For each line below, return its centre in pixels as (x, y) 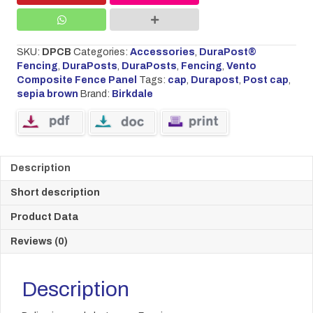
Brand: (96, 94)
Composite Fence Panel (77, 80)
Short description (55, 192)
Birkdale (132, 94)
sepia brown (48, 94)
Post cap (266, 80)
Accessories (162, 52)
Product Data (44, 217)
